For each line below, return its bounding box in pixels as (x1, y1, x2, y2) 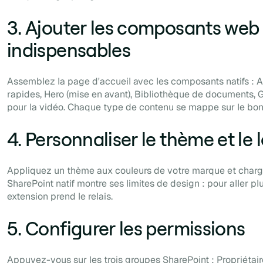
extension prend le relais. (7, 190, 113, 203)
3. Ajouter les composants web (7, 15, 259, 40)
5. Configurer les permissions (7, 216, 245, 241)
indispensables (7, 38, 131, 62)
